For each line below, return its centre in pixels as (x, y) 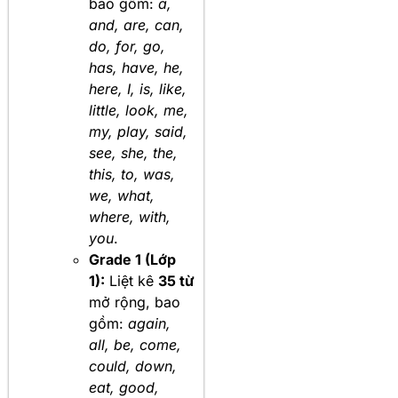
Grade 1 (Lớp (132, 260)
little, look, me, (139, 111)
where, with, (130, 217)
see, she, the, (133, 153)
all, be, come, (135, 345)
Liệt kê (131, 281)
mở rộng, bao (135, 302)
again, (149, 324)
